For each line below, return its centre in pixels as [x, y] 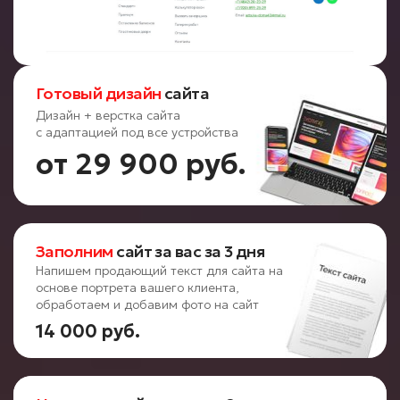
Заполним [75, 252]
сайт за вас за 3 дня [191, 252]
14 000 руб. [88, 332]
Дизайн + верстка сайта [108, 116]
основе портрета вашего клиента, [137, 288]
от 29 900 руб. [141, 165]
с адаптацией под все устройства [137, 133]
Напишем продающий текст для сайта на [159, 271]
